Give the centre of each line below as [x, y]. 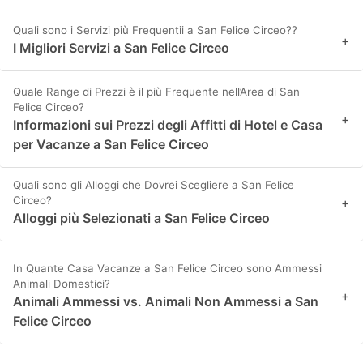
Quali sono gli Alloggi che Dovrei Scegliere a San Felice [154, 185]
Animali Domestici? [62, 284]
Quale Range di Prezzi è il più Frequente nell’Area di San [156, 92]
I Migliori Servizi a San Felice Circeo [121, 48]
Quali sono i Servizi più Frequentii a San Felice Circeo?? [155, 30]
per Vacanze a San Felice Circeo [111, 145]
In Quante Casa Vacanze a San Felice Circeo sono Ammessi [167, 269]
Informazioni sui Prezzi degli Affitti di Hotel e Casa [168, 125]
